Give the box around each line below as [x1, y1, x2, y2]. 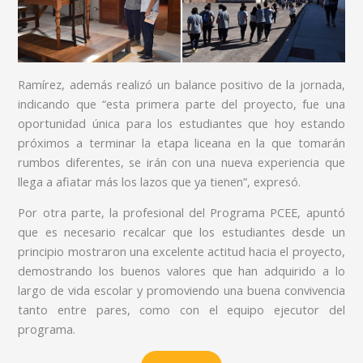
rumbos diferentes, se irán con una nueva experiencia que [18, 153, 345, 170]
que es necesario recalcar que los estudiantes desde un [18, 224, 345, 241]
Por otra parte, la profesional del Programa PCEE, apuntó [18, 204, 345, 221]
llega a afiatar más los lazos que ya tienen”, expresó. [18, 173, 301, 190]
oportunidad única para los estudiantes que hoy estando [18, 114, 345, 131]
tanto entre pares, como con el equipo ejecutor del [18, 301, 345, 318]
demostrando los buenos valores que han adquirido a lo [18, 263, 345, 280]
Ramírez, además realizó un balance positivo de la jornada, [18, 75, 345, 92]
